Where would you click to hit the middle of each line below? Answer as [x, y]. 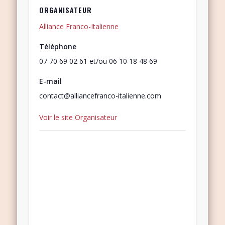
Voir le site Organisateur [78, 118]
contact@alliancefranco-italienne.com [100, 96]
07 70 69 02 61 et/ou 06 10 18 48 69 [98, 61]
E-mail [51, 81]
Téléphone [58, 47]
